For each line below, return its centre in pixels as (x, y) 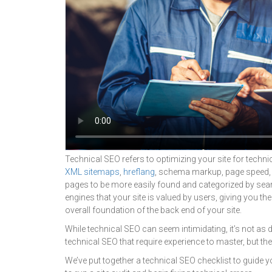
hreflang (139, 172)
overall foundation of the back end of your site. (153, 210)
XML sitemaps (92, 172)
